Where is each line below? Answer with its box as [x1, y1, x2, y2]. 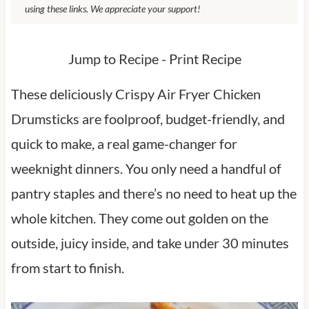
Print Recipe [168, 50, 241, 67]
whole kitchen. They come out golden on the [10, 209, 268, 226]
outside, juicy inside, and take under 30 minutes [10, 234, 289, 251]
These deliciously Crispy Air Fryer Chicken [10, 85, 261, 102]
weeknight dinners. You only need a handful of [10, 159, 281, 177]
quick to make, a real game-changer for [10, 134, 237, 152]
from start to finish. [10, 259, 124, 276]
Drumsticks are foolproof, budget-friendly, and [10, 110, 285, 127]
